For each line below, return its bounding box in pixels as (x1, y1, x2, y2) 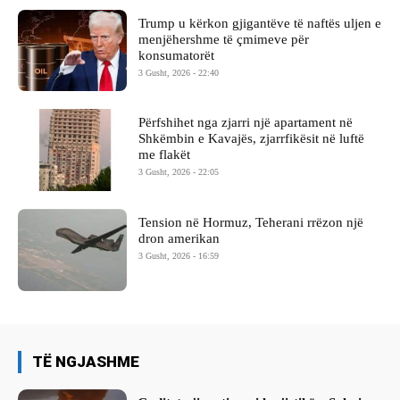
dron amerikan (138, 231, 221, 246)
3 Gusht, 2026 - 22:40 (138, 67, 220, 78)
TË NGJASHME (32, 353, 139, 371)
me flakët (138, 147, 191, 162)
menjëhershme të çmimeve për (138, 31, 310, 46)
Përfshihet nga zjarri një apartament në (138, 115, 354, 130)
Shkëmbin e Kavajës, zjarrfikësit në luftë (138, 131, 365, 146)
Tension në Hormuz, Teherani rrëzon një (138, 215, 364, 230)
